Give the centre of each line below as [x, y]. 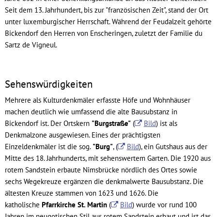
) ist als [166, 123]
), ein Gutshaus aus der [173, 147]
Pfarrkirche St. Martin [74, 205]
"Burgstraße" [111, 123]
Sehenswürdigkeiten [49, 84]
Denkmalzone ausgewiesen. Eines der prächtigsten [83, 135]
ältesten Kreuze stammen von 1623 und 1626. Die [82, 193]
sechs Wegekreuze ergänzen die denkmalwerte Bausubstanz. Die [104, 181]
